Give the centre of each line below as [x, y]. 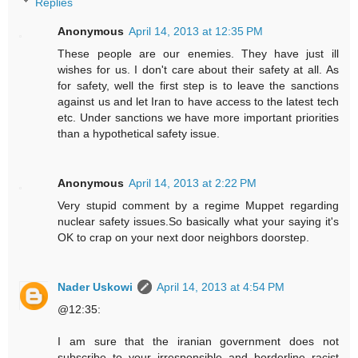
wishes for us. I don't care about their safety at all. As [198, 69]
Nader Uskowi [95, 286]
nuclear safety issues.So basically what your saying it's [198, 221]
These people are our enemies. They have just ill [198, 53]
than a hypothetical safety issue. [139, 133]
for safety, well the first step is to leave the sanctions [198, 85]
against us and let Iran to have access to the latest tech [198, 101]
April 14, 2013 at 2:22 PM [193, 183]
